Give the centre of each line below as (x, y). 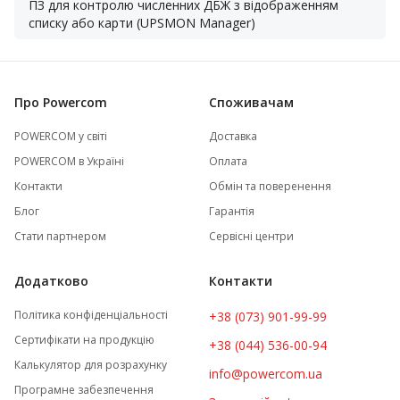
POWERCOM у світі (61, 136)
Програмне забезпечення (84, 390)
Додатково (51, 281)
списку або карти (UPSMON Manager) (142, 23)
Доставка (233, 136)
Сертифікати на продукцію (84, 340)
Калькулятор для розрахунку (91, 365)
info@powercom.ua (266, 374)
